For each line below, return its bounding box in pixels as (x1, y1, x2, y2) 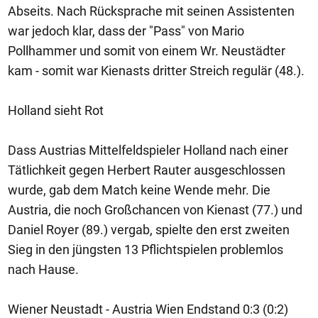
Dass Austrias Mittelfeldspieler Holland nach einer (8, 143, 288, 158)
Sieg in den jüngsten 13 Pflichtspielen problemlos (8, 242, 283, 257)
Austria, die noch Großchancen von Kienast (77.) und (8, 202, 302, 217)
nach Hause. (8, 262, 79, 277)
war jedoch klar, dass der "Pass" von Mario (8, 23, 244, 38)
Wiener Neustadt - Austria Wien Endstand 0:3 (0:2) (8, 302, 288, 317)
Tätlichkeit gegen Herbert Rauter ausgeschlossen (8, 163, 285, 177)
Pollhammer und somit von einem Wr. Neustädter (8, 43, 285, 58)
